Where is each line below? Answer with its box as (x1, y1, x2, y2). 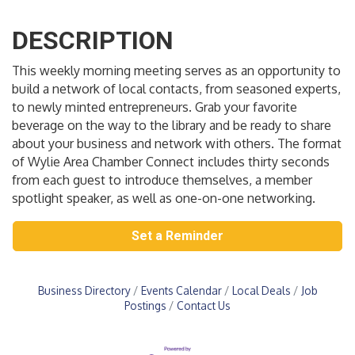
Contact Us (177, 299, 231, 313)
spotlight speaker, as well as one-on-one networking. (12, 190, 315, 207)
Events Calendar (140, 284, 222, 298)
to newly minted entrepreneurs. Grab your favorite (12, 99, 297, 116)
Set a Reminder (132, 228, 223, 244)
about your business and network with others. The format (12, 136, 342, 152)
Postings (124, 299, 166, 313)
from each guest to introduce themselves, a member (12, 172, 312, 189)
